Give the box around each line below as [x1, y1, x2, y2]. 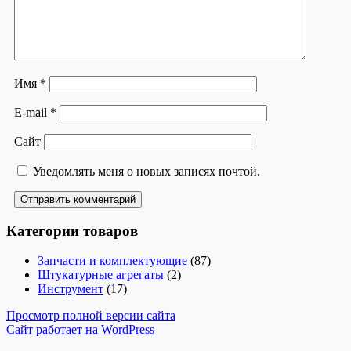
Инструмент [38, 282, 103, 296]
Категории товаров [6, 222, 138, 239]
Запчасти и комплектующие [38, 254, 187, 268]
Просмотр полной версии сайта [6, 309, 175, 323]
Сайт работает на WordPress [6, 323, 154, 337]
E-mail [13, 106, 50, 119]
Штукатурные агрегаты [38, 268, 164, 282]
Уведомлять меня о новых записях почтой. [32, 165, 260, 178]
